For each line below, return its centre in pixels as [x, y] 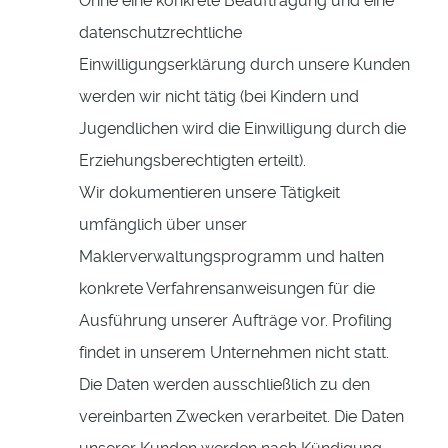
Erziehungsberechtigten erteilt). [192, 161]
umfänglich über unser [163, 225]
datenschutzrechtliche [160, 33]
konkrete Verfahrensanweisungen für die [227, 289]
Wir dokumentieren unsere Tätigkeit [209, 193]
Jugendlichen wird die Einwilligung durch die [242, 129]
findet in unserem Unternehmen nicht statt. [234, 353]
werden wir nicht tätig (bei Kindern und [219, 97]
